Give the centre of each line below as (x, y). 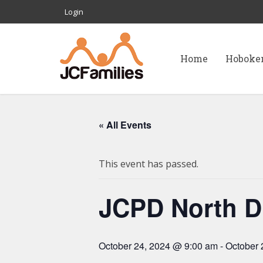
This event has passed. (149, 164)
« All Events (125, 125)
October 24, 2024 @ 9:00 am (158, 246)
